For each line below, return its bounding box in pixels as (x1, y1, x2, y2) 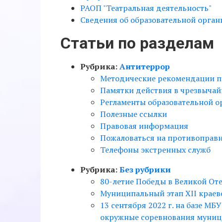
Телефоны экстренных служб (100, 144, 211, 155)
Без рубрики (119, 164, 171, 175)
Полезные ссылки (100, 109, 167, 119)
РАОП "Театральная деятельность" (80, 2, 212, 13)
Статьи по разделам (60, 34, 214, 53)
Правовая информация (100, 120, 188, 131)
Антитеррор (119, 61, 170, 72)
